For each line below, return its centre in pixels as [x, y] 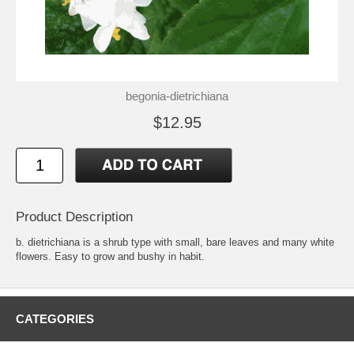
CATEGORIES [55, 318]
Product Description [74, 217]
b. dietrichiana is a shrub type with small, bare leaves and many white [175, 242]
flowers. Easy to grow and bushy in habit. [110, 256]
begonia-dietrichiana [177, 96]
